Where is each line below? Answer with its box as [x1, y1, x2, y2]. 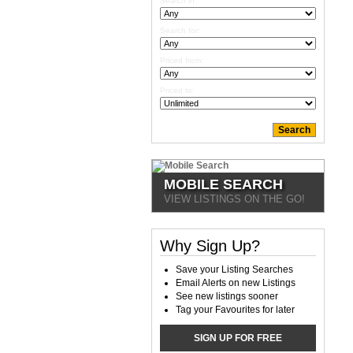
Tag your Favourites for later [176, 304, 295, 315]
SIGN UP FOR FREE [194, 333, 282, 344]
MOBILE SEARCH [164, 176, 283, 192]
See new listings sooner [176, 291, 278, 302]
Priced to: [160, 86, 195, 95]
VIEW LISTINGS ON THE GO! [164, 193, 305, 205]
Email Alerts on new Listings [176, 277, 295, 288]
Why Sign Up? [160, 237, 260, 255]
